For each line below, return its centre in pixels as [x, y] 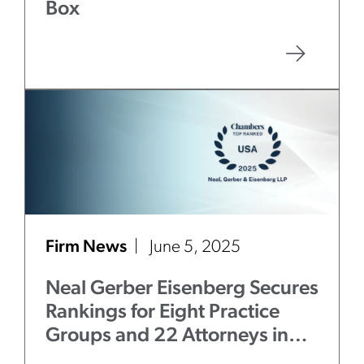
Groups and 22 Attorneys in [167, 336]
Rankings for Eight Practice [162, 312]
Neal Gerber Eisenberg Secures [182, 289]
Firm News [88, 247]
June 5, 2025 [195, 247]
